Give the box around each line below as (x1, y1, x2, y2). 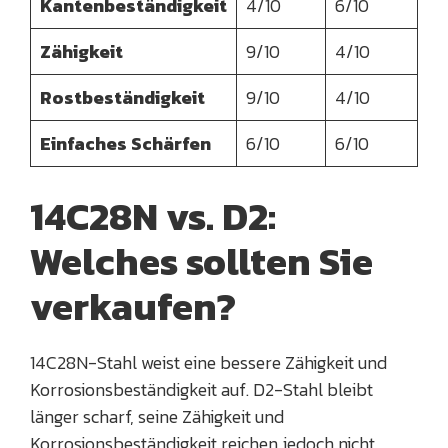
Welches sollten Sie (30, 233, 373, 291)
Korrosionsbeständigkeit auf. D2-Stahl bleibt (30, 376, 373, 404)
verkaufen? (30, 278, 236, 336)
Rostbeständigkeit (40, 84, 205, 112)
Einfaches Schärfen (40, 130, 211, 158)
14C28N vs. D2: (30, 188, 276, 246)
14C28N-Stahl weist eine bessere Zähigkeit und (30, 349, 387, 377)
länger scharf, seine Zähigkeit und (30, 403, 284, 431)
